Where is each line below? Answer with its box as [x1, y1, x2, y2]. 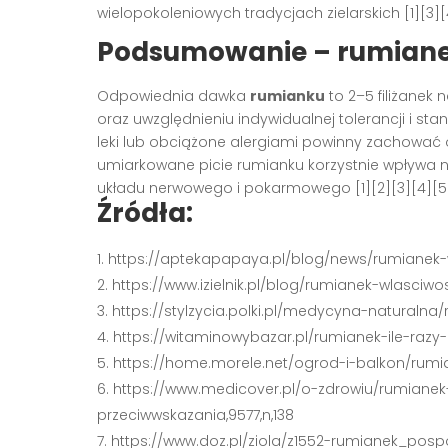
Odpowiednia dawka [97, 85, 250, 106]
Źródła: [97, 194, 193, 231]
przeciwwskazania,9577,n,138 [97, 404, 294, 425]
